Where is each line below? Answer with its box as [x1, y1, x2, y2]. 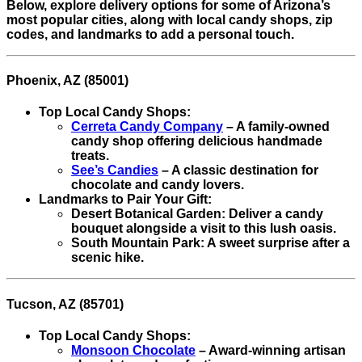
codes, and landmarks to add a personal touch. [6, 27, 294, 41]
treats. [71, 149, 109, 163]
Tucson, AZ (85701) [6, 297, 124, 311]
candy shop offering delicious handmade [71, 134, 322, 149]
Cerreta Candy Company [71, 120, 223, 134]
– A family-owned [223, 120, 330, 134]
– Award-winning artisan [196, 343, 346, 357]
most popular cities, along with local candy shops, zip [6, 12, 333, 27]
